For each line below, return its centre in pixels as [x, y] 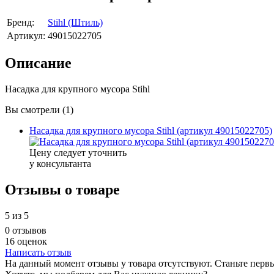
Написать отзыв [38, 253]
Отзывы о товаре [62, 190]
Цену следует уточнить [78, 153]
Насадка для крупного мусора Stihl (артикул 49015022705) [151, 131]
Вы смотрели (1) [39, 110]
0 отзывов [26, 231]
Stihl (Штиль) [75, 22]
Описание [38, 63]
